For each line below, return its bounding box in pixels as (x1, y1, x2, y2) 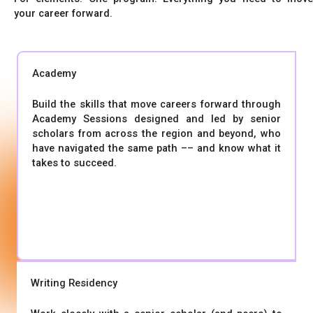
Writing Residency (31, 276, 117, 289)
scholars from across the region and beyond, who (32, 127, 281, 140)
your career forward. (14, 6, 112, 20)
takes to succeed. (32, 156, 117, 170)
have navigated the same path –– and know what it (32, 142, 281, 155)
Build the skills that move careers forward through (32, 98, 281, 111)
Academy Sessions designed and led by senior (32, 112, 281, 126)
